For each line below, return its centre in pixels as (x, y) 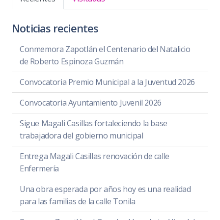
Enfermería (39, 169)
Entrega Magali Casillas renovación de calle (95, 156)
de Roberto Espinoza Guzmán (72, 62)
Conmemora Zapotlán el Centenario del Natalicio (105, 49)
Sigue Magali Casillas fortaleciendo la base (94, 124)
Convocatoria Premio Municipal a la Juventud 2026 (107, 82)
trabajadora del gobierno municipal (82, 136)
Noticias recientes (55, 28)
